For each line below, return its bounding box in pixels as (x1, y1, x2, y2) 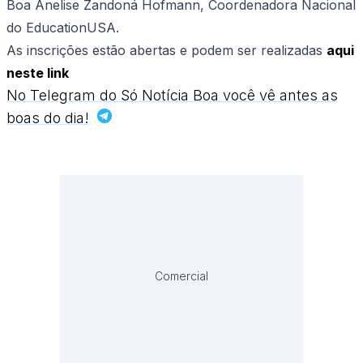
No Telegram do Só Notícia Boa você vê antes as (6, 87, 338, 105)
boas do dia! (6, 109, 89, 127)
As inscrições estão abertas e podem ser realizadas (6, 42, 327, 59)
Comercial (155, 269, 208, 284)
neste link (6, 65, 69, 82)
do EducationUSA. (6, 19, 119, 36)
